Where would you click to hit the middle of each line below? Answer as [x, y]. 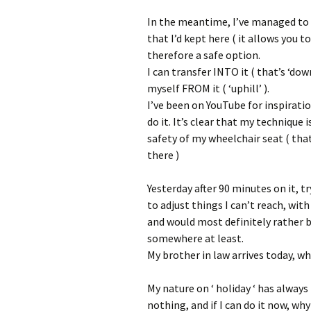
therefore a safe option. [204, 54]
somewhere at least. [195, 238]
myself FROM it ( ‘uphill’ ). [208, 88]
